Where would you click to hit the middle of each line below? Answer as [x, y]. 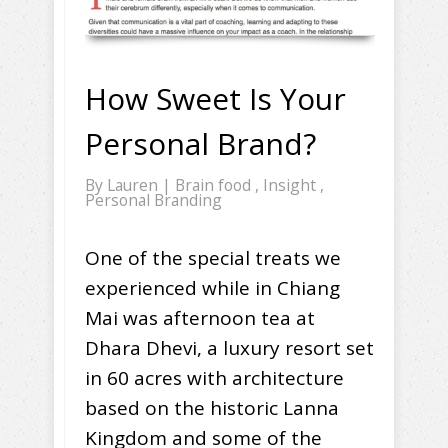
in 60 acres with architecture [214, 378]
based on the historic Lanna [212, 408]
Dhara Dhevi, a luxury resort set [229, 348]
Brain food [215, 185]
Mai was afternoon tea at [200, 318]
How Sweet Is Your [215, 99]
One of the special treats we [213, 258]
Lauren [134, 185]
